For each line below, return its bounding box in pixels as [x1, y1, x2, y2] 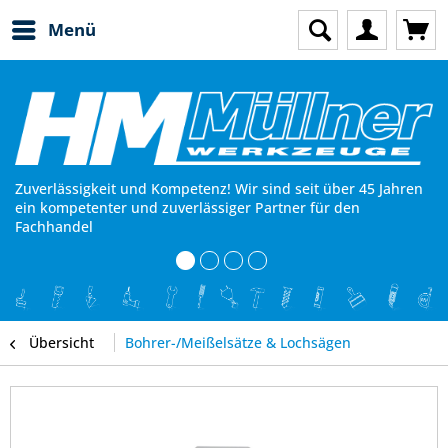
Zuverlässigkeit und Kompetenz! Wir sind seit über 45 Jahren [15, 179, 423, 199]
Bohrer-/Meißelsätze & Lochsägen [125, 333, 351, 353]
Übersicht [29, 333, 94, 353]
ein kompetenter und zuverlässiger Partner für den [15, 198, 360, 218]
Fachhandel [15, 217, 93, 237]
